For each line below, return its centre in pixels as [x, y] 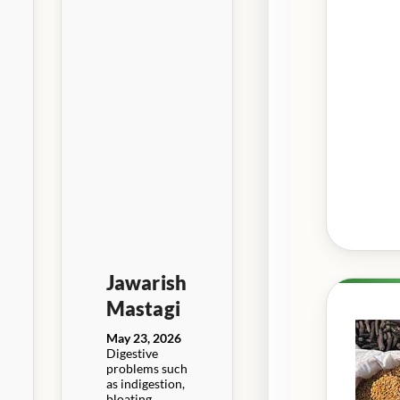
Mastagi [143, 308]
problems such [146, 368]
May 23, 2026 [143, 337]
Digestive [132, 353]
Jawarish [146, 282]
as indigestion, [145, 383]
